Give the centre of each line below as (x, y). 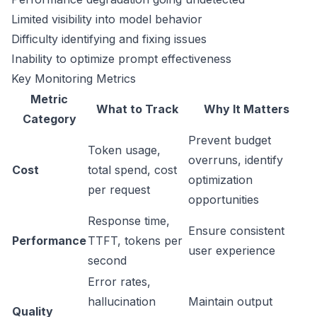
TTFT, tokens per (135, 241)
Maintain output (230, 301)
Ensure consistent (236, 231)
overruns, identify (236, 160)
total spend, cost (132, 170)
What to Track (137, 109)
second (107, 260)
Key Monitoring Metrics (74, 79)
